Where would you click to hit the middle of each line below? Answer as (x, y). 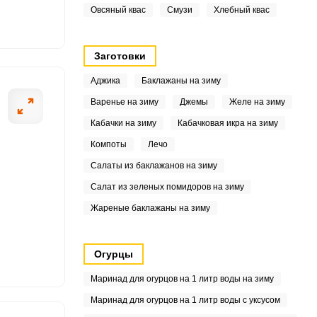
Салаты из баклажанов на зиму (154, 166)
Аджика (105, 81)
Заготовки (120, 56)
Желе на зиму (257, 102)
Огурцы (113, 254)
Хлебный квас (241, 10)
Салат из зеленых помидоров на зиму (167, 187)
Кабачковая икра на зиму (227, 123)
